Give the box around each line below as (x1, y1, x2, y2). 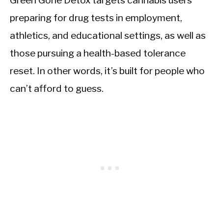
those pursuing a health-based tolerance (10, 47, 186, 59)
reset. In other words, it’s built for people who (10, 65, 205, 77)
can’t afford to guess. (10, 82, 104, 95)
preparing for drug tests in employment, (10, 12, 182, 24)
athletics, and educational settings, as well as (10, 29, 206, 42)
